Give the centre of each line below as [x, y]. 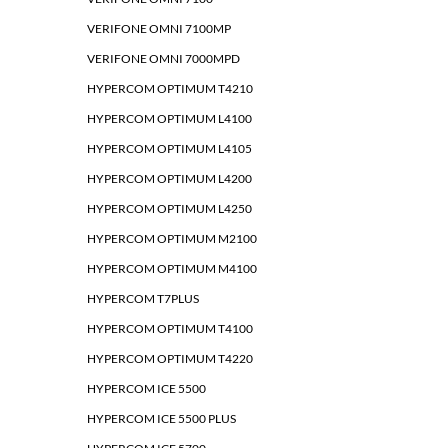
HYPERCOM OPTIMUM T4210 [170, 89]
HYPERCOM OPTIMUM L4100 [169, 119]
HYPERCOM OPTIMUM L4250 [169, 209]
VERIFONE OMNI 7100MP [159, 29]
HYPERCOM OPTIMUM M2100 [172, 239]
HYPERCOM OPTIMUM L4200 [169, 179]
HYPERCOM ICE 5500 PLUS [161, 419]
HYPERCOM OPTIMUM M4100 [172, 269]
